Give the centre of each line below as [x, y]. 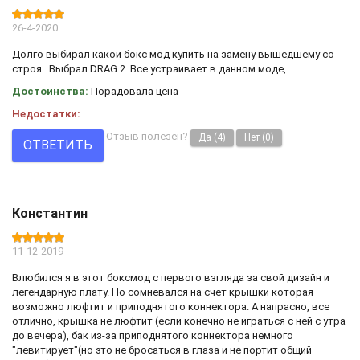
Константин [50, 213]
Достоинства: [50, 91]
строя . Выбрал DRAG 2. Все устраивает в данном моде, [149, 68]
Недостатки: [46, 113]
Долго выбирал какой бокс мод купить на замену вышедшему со [173, 54]
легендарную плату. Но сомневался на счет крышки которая [163, 292]
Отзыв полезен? [147, 136]
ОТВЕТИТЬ [58, 145]
